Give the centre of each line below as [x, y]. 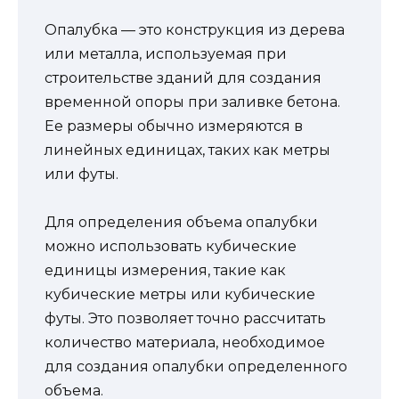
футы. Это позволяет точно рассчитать [185, 319]
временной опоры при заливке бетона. [192, 102]
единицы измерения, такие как [165, 271]
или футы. [81, 175]
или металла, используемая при [166, 54]
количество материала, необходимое [185, 343]
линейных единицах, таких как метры [187, 151]
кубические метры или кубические [180, 295]
